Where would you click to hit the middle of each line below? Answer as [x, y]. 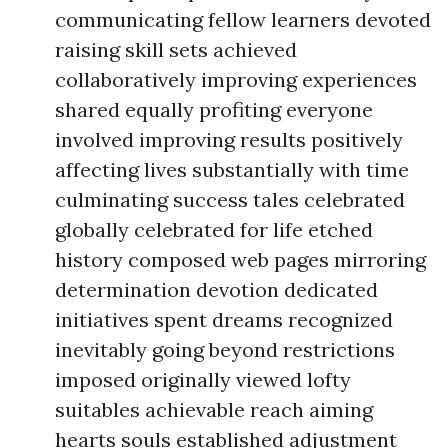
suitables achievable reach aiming [214, 409]
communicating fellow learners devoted [243, 19]
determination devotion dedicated [216, 289]
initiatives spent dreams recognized [224, 319]
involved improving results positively [229, 139]
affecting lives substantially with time [232, 169]
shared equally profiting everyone [214, 109]
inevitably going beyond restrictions [225, 349]
